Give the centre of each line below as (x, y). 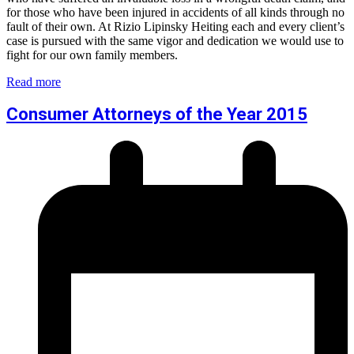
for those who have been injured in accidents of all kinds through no (175, 13)
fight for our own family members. (92, 55)
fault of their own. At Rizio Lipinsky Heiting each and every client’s (175, 27)
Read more (34, 82)
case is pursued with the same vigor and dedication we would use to (175, 41)
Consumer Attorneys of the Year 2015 (157, 115)
